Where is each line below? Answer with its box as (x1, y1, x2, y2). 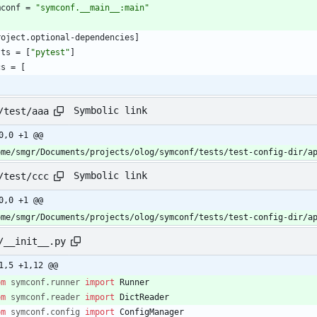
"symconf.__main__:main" (35, 2, 149, 13)
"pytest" (30, 47, 70, 57)
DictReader (120, 292, 169, 302)
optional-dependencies (30, 32, 134, 42)
